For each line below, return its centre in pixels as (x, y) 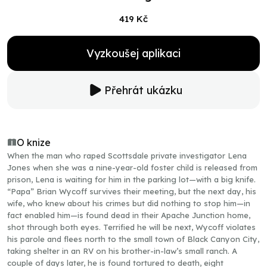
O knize (34, 142)
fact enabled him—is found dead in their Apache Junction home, (129, 215)
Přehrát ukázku (143, 90)
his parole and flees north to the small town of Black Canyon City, (133, 239)
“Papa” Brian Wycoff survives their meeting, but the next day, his (132, 191)
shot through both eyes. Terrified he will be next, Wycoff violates (131, 227)
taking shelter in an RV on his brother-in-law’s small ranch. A (122, 251)
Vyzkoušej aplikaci (133, 53)
